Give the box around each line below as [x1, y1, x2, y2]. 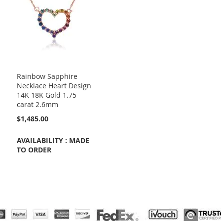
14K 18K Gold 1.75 [17, 90, 76, 100]
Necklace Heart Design [17, 81, 91, 91]
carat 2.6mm [17, 100, 58, 110]
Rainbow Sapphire [17, 72, 77, 81]
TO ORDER [17, 145, 51, 155]
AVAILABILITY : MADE [17, 136, 89, 146]
